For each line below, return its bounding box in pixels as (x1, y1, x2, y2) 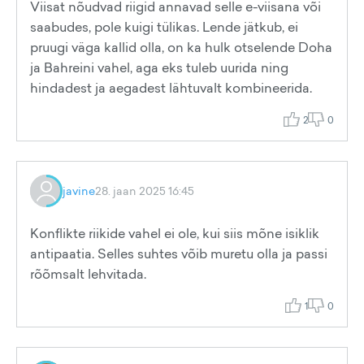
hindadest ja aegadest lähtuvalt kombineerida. (30, 79, 312, 97)
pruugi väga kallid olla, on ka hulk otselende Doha (30, 38, 332, 56)
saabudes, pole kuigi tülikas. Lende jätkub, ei (30, 18, 298, 36)
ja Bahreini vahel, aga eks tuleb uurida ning (30, 58, 288, 76)
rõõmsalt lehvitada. (30, 265, 146, 283)
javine (63, 183, 95, 198)
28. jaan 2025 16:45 (95, 183, 194, 198)
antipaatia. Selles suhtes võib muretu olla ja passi (30, 245, 327, 262)
